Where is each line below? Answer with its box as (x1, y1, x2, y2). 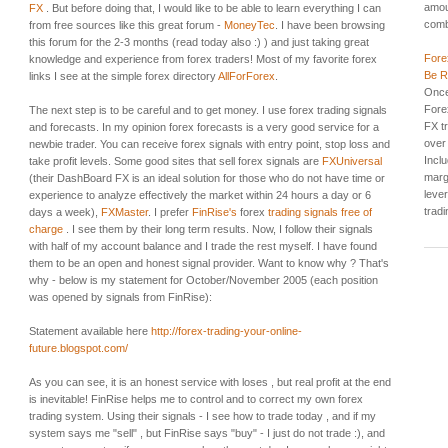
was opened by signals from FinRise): (29, 290, 212, 303)
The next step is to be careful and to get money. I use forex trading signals (29, 103, 387, 116)
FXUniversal (322, 154, 382, 167)
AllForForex (218, 69, 275, 82)
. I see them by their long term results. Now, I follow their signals (63, 222, 373, 235)
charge (29, 222, 63, 235)
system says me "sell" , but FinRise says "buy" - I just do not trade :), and (29, 426, 385, 439)
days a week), (29, 205, 101, 218)
